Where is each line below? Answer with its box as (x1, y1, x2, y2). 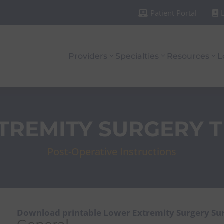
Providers (68, 51, 107, 61)
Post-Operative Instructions (47, 145, 176, 158)
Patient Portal (150, 7, 197, 18)
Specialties (115, 51, 159, 61)
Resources (167, 51, 209, 61)
